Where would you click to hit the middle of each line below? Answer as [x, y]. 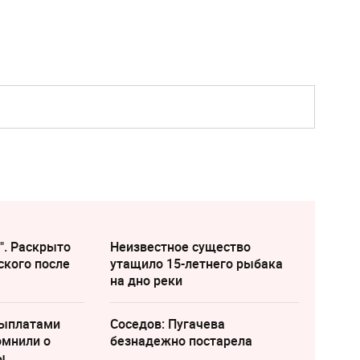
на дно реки [146, 280]
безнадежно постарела [181, 340]
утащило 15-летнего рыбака [196, 263]
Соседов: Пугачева [167, 323]
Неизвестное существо [180, 246]
